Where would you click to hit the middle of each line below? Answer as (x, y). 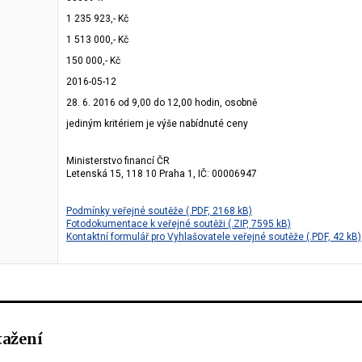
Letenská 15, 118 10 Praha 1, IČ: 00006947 (162, 174)
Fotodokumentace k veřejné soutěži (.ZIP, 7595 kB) (179, 224)
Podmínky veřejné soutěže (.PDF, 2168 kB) (159, 211)
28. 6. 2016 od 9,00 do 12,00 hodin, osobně (162, 103)
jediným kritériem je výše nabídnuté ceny (157, 124)
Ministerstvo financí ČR (118, 161)
